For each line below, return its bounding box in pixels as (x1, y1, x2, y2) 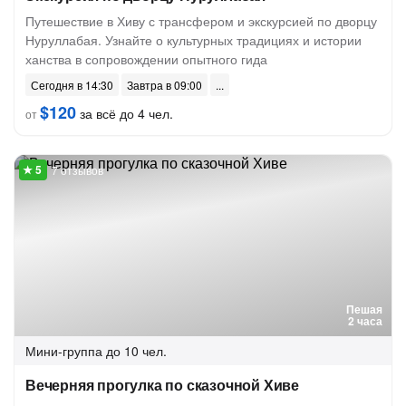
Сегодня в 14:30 (31, 77, 113, 92)
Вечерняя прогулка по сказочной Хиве (25, 374, 299, 395)
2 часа (348, 313, 382, 329)
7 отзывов (52, 162, 103, 178)
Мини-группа (25, 342, 102, 360)
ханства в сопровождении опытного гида (25, 50, 267, 68)
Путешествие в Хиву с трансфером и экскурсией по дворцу (25, 12, 377, 30)
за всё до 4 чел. (76, 104, 173, 122)
